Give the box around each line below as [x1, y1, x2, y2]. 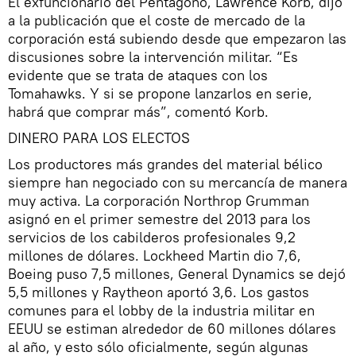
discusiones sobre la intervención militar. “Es [8, 48, 298, 67]
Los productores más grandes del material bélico [8, 155, 323, 174]
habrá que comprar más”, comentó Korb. [8, 103, 269, 122]
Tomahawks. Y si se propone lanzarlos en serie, [8, 84, 312, 103]
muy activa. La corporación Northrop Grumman [8, 192, 309, 211]
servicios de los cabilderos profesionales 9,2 [8, 228, 296, 247]
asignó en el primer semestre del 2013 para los [8, 210, 311, 229]
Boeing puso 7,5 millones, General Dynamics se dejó [8, 265, 346, 284]
